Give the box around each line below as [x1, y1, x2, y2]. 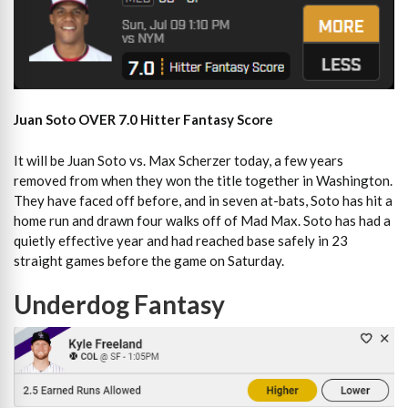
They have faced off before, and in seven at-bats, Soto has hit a [14, 191, 393, 209]
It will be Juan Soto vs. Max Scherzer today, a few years [14, 151, 343, 168]
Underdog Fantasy [14, 289, 225, 321]
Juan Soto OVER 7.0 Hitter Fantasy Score [14, 111, 273, 128]
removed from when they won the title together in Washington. [14, 171, 393, 189]
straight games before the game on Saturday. [14, 251, 284, 269]
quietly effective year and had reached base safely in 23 [14, 231, 348, 249]
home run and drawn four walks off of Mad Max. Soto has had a [14, 211, 391, 229]
